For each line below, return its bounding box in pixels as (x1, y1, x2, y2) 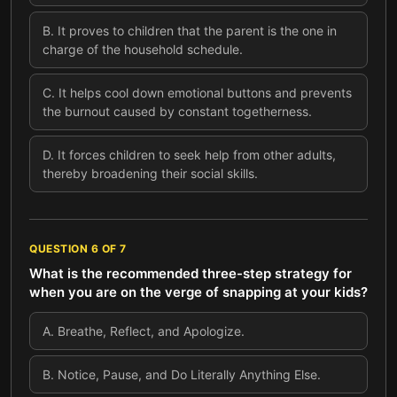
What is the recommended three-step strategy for (29, 265, 352, 282)
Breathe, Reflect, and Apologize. (58, 323, 245, 339)
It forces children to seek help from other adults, (58, 147, 336, 162)
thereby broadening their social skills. (43, 166, 258, 181)
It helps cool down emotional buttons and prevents (58, 85, 352, 100)
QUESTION (29, 242, 91, 255)
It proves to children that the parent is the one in (58, 23, 337, 38)
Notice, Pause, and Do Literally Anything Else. (58, 367, 321, 382)
